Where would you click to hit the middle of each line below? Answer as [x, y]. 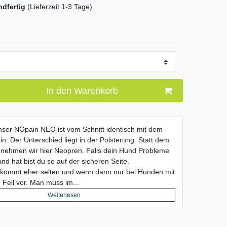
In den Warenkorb [82, 90]
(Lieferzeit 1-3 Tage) [60, 6]
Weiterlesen [64, 195]
